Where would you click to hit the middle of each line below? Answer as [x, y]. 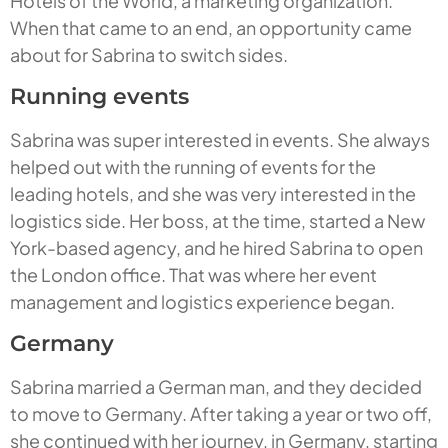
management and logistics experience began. [202, 302]
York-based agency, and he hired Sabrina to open [216, 248]
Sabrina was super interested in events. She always [220, 140]
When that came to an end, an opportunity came [211, 28]
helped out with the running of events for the [193, 167]
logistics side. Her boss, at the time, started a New [217, 221]
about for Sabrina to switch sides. [149, 55]
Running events [99, 97]
